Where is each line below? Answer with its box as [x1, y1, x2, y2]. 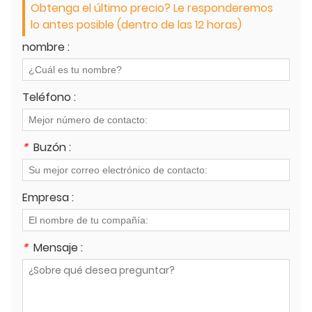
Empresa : [22, 189, 74, 205]
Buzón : [33, 139, 71, 155]
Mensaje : [33, 239, 83, 256]
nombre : [22, 38, 70, 55]
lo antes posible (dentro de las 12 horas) [31, 16, 242, 33]
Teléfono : [22, 88, 76, 105]
